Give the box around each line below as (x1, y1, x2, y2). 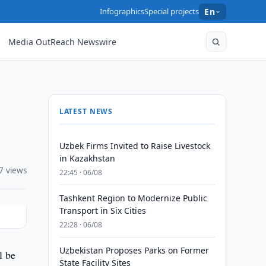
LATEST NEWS (59, 106, 113, 116)
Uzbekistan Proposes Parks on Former (59, 245, 209, 256)
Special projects (144, 6, 199, 17)
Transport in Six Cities (59, 205, 146, 216)
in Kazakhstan (59, 153, 115, 164)
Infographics (100, 6, 145, 17)
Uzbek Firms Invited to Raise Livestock (59, 140, 210, 151)
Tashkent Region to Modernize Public (59, 192, 207, 204)
